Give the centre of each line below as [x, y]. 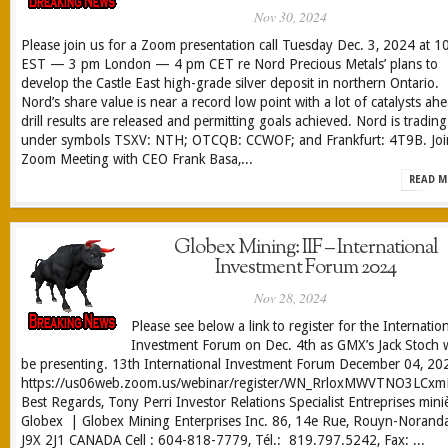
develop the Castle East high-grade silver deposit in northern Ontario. [230, 83]
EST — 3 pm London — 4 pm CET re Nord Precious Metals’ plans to [229, 64]
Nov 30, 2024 [290, 16]
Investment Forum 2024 [305, 268]
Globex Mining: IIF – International [305, 248]
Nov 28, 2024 [290, 297]
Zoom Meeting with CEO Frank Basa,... [137, 159]
